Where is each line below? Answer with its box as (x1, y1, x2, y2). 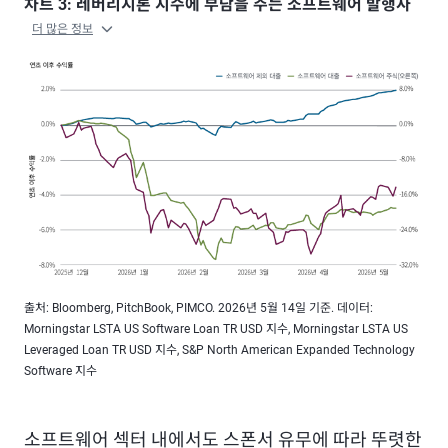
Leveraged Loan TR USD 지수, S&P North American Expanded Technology (24, 343, 415, 357)
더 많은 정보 (32, 22, 93, 37)
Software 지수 (24, 364, 97, 378)
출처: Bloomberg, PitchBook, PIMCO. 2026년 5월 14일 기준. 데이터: (24, 301, 373, 315)
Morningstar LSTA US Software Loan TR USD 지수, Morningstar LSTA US (24, 322, 408, 336)
